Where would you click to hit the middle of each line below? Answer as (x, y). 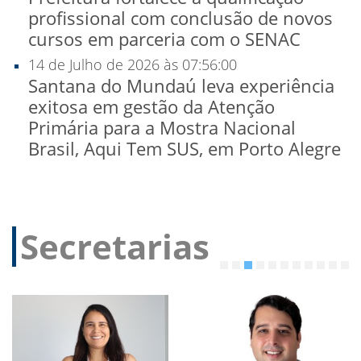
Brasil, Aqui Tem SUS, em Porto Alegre (185, 149)
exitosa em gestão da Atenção (151, 107)
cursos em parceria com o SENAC (164, 39)
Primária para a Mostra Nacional (162, 128)
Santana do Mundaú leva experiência (181, 86)
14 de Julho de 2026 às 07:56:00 (133, 65)
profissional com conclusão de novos (180, 18)
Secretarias (115, 247)
